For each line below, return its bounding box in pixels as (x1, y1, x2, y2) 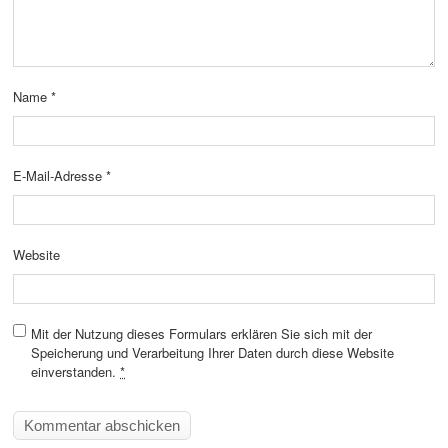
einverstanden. (31, 361, 120, 381)
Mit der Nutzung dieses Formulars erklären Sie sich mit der (31, 323, 372, 343)
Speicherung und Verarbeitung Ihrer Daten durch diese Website (31, 342, 394, 362)
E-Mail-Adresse (13, 165, 106, 185)
